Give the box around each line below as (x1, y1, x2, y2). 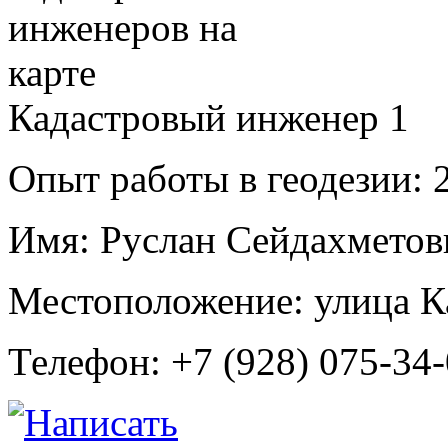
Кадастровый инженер (8, 95, 389, 139)
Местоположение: (8, 278, 304, 322)
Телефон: (8, 339, 161, 383)
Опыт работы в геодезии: (8, 156, 423, 200)
